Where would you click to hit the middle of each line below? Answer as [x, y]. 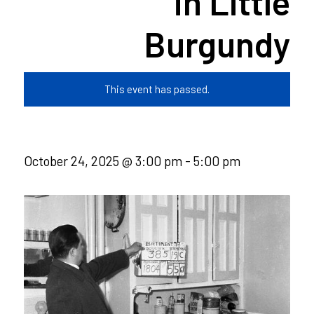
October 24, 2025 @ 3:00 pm [103, 161]
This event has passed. [157, 89]
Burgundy [217, 43]
